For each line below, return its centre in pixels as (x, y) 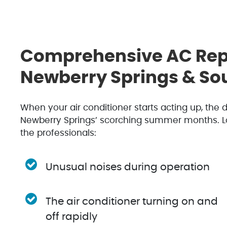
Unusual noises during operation (128, 167)
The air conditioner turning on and (132, 201)
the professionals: (58, 133)
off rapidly (72, 217)
